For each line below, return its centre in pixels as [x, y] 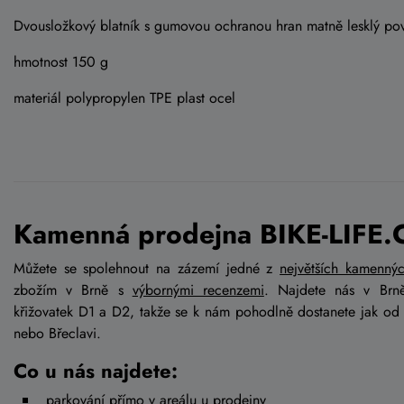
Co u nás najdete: [96, 370]
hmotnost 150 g [61, 61]
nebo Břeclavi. [60, 333]
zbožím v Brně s [73, 289]
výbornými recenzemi [198, 289]
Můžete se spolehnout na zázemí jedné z [147, 268]
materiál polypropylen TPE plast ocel [124, 97]
